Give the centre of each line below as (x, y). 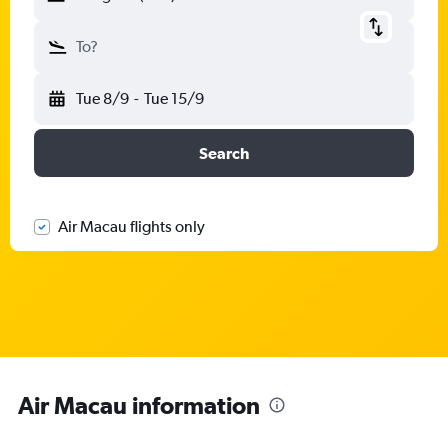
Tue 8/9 (102, 98)
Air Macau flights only (131, 226)
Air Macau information (139, 404)
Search (224, 153)
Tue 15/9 (173, 98)
